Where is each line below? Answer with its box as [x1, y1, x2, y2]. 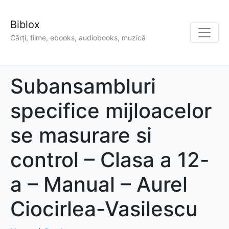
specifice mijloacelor [10, 98, 212, 124]
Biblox [10, 18, 40, 31]
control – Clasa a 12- [10, 147, 210, 173]
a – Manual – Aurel [10, 172, 188, 197]
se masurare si [10, 123, 152, 148]
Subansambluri [10, 74, 156, 99]
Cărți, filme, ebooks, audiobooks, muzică [10, 33, 146, 42]
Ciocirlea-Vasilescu [10, 196, 198, 222]
